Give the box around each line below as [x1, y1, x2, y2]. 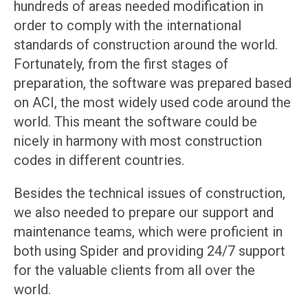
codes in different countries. [14, 152, 184, 169]
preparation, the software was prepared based [14, 75, 291, 92]
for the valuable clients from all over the [14, 262, 255, 279]
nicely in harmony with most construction [14, 133, 262, 150]
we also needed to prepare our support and [14, 204, 274, 221]
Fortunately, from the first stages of [14, 56, 228, 73]
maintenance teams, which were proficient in [14, 223, 283, 241]
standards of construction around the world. [14, 36, 278, 54]
